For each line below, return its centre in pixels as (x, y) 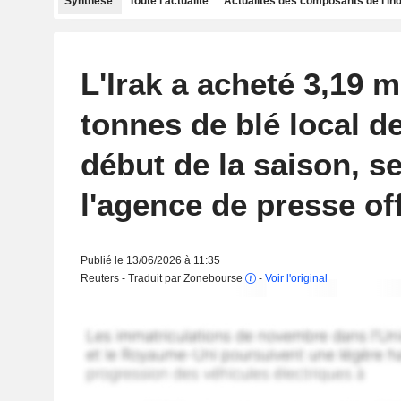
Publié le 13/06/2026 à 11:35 (150, 260)
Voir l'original (296, 278)
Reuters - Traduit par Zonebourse (162, 278)
